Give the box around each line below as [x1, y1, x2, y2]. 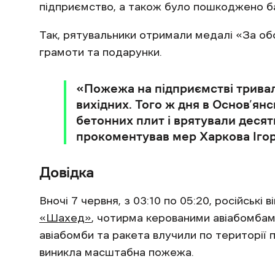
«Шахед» [39, 212, 91, 223]
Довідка [39, 165, 95, 180]
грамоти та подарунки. [39, 47, 162, 58]
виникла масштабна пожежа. [39, 247, 194, 258]
